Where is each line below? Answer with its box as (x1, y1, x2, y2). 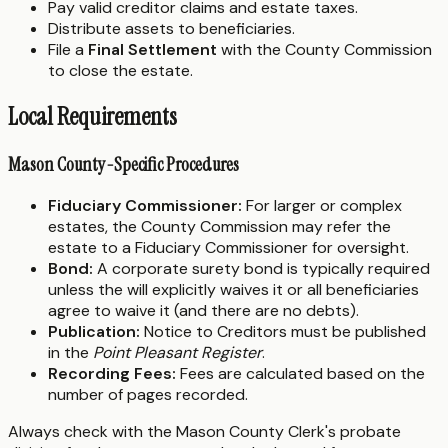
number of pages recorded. (48, 384, 248, 406)
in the (48, 342, 93, 364)
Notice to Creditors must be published (140, 321, 426, 343)
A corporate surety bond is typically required (93, 258, 430, 280)
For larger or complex (242, 195, 402, 217)
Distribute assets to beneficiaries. (48, 17, 295, 39)
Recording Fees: (48, 363, 176, 385)
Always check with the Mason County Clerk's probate (8, 421, 401, 443)
